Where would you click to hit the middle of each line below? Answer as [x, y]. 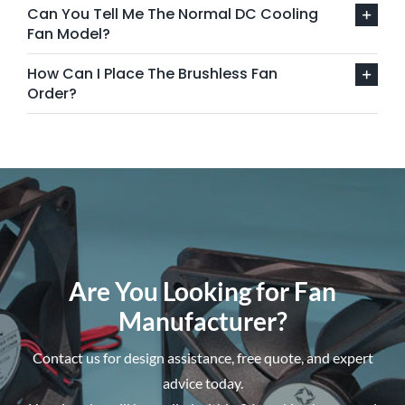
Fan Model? [68, 34]
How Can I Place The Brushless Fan [152, 74]
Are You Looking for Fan [202, 292]
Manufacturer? [202, 322]
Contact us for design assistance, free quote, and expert [202, 358]
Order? [52, 94]
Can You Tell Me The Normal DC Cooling [172, 14]
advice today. [202, 383]
